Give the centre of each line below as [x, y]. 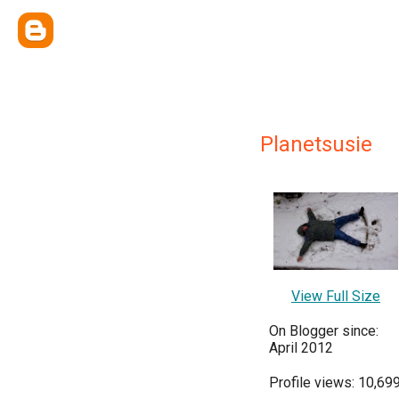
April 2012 [301, 347]
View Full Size [336, 296]
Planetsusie [316, 144]
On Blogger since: [324, 330]
